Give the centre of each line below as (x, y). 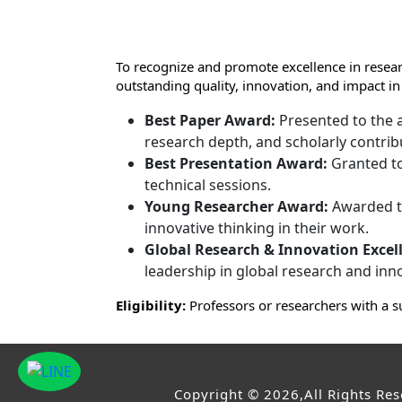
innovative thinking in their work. (257, 228)
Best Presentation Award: (236, 164)
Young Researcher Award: (236, 207)
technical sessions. (208, 185)
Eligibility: (153, 306)
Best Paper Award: (210, 121)
